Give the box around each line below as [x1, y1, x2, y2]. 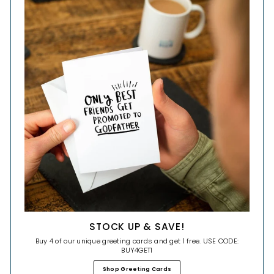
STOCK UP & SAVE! [89, 220, 185, 234]
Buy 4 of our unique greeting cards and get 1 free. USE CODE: [35, 236, 239, 246]
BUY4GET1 [121, 245, 153, 256]
